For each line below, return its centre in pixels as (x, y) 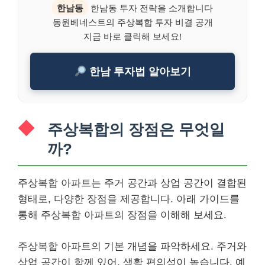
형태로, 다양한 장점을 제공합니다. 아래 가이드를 (129, 199)
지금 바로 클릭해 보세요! (132, 36)
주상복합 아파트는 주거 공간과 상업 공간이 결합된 (132, 183)
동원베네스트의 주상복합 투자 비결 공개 (132, 22)
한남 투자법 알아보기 (138, 71)
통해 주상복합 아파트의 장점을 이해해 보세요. (122, 215)
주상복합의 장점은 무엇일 (136, 130)
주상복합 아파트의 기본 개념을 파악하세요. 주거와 (132, 246)
